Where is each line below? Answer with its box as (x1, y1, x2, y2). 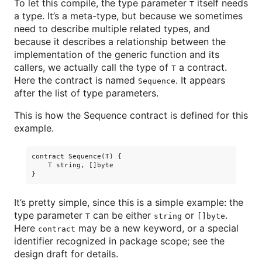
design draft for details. (14, 248, 118, 260)
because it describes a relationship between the (14, 36, 226, 47)
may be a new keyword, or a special (75, 222, 239, 234)
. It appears (175, 74, 225, 86)
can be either (90, 209, 154, 221)
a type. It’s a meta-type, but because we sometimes (14, 10, 243, 22)
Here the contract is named (14, 74, 138, 86)
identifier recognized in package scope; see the (14, 235, 225, 247)
